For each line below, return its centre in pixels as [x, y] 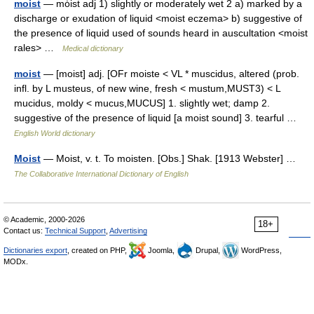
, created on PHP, [98, 250]
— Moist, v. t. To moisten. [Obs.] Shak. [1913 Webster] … [171, 158]
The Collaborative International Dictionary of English [101, 174]
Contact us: [24, 231]
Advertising [128, 231]
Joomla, [161, 250]
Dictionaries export [35, 250]
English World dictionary [55, 133]
